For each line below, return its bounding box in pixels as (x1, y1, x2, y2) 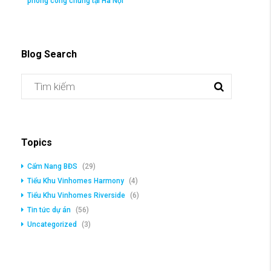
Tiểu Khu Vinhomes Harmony (27, 177, 124, 186)
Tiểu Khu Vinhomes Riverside (27, 191, 125, 200)
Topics (21, 137, 52, 149)
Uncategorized (27, 220, 77, 229)
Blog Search (21, 48, 77, 60)
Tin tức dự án (27, 206, 71, 215)
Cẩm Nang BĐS (27, 162, 77, 171)
